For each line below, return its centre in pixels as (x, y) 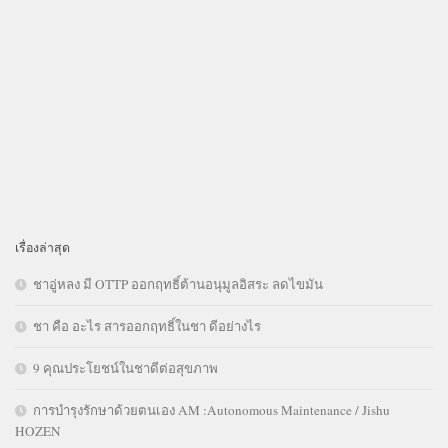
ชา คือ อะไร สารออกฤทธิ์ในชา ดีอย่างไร (147, 326)
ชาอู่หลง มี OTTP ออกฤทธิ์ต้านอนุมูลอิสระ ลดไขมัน (178, 284)
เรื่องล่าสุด (42, 247)
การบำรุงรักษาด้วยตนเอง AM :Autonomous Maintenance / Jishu (211, 410)
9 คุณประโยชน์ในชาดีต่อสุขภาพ (125, 368)
